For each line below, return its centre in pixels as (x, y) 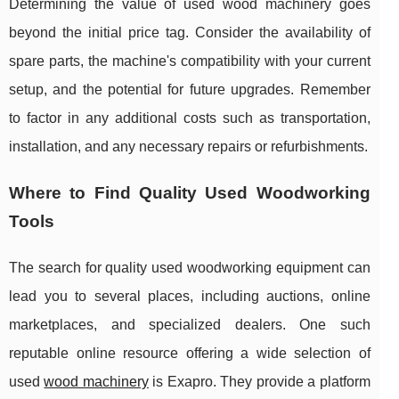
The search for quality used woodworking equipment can (190, 268)
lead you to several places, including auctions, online (190, 297)
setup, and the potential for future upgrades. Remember (190, 90)
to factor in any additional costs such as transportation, (190, 118)
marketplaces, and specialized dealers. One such (190, 325)
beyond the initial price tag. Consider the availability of (190, 33)
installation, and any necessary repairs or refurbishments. (188, 147)
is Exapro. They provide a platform (259, 382)
